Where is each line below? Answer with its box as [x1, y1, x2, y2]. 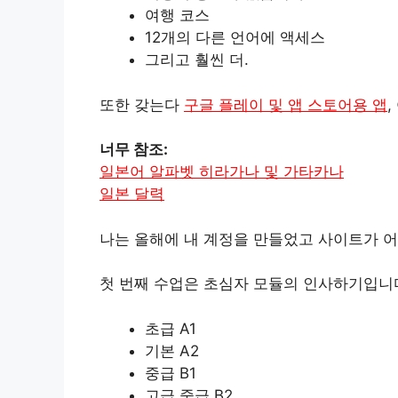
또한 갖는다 [99, 95, 184, 114]
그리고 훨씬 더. [145, 51, 249, 68]
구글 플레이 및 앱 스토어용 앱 [184, 95, 387, 114]
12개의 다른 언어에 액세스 [145, 28, 325, 46]
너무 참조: [99, 140, 168, 158]
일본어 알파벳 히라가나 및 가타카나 [99, 163, 344, 180]
